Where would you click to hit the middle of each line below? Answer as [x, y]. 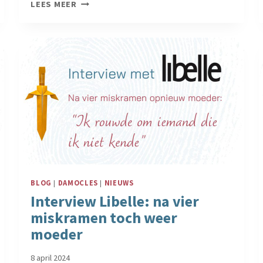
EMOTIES [95, 30]
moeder [57, 234]
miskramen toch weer [104, 218]
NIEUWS [119, 183]
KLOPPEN [95, 43]
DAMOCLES [78, 183]
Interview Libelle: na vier [115, 201]
